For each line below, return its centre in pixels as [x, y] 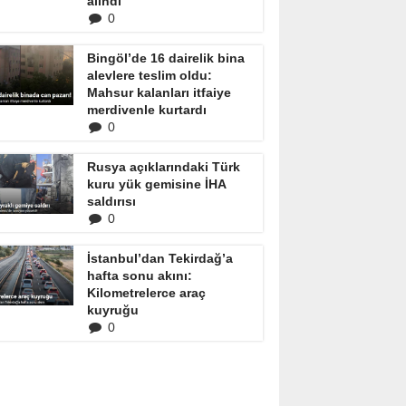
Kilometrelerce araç [146, 293]
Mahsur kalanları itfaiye [159, 92]
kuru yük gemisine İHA [156, 184]
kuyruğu [113, 310]
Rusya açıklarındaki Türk [164, 167]
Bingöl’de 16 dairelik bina [166, 58]
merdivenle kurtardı [147, 110]
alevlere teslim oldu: [150, 75]
